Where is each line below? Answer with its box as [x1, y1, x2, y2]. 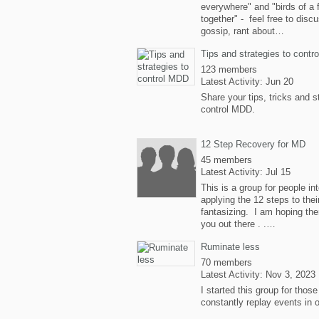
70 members [201, 257, 252, 268]
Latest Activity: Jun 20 [201, 76, 293, 87]
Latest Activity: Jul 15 [201, 167, 291, 177]
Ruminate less [201, 241, 260, 252]
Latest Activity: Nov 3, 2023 [201, 269, 315, 280]
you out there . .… [201, 219, 276, 229]
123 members [201, 64, 257, 75]
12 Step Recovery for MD [201, 139, 305, 150]
